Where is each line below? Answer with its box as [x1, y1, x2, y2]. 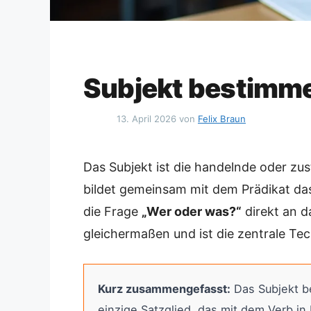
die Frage [83, 204, 142, 219]
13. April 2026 [117, 112, 176, 124]
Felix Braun [198, 112, 246, 124]
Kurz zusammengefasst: [98, 282, 230, 296]
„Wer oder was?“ [142, 204, 242, 219]
